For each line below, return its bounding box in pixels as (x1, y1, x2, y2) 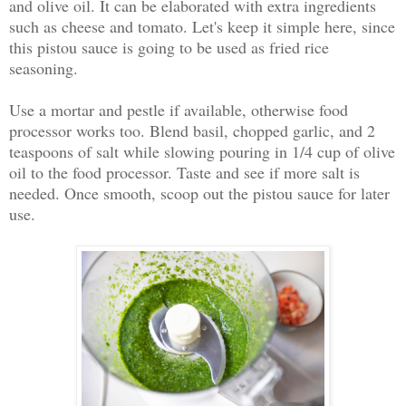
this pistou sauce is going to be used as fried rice (9, 35, 329, 58)
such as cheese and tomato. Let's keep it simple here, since (9, 14, 395, 37)
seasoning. (9, 56, 78, 79)
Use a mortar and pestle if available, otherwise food (9, 98, 348, 121)
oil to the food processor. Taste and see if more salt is (9, 160, 360, 183)
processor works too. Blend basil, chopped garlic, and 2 (9, 119, 375, 141)
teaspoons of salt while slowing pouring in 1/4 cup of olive (9, 140, 395, 162)
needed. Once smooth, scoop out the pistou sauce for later (9, 181, 390, 204)
